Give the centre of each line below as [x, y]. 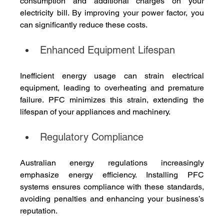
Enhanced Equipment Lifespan [108, 50]
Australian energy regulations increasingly [112, 163]
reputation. [39, 211]
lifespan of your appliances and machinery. [95, 112]
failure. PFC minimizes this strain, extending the [112, 100]
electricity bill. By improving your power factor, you [112, 13]
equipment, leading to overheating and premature [112, 88]
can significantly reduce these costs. [84, 25]
